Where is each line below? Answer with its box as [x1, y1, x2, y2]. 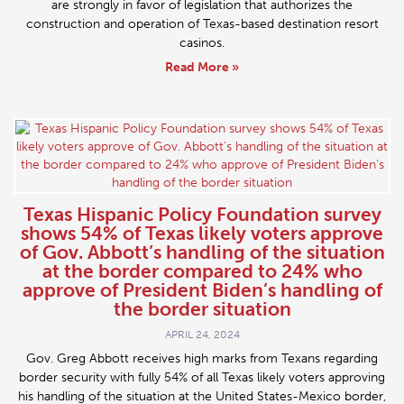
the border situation [113, 298, 291, 321]
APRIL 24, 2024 [164, 328, 240, 342]
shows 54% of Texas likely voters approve [21, 222, 383, 245]
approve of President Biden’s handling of [22, 279, 382, 302]
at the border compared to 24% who [41, 260, 363, 283]
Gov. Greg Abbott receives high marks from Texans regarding [26, 351, 378, 367]
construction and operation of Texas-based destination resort [25, 16, 379, 32]
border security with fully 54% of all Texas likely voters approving [19, 370, 385, 386]
